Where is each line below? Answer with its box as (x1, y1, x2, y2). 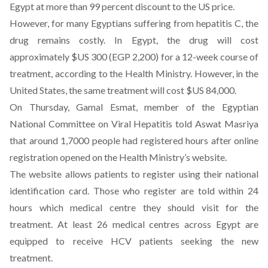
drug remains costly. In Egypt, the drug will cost (10, 34, 258, 45)
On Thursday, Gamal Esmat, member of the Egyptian (10, 101, 258, 112)
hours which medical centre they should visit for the (10, 202, 258, 213)
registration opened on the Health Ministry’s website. (10, 151, 227, 163)
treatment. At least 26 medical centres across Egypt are (10, 218, 258, 230)
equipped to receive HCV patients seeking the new (10, 235, 258, 246)
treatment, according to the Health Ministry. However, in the (10, 68, 258, 79)
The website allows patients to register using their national (10, 168, 258, 179)
